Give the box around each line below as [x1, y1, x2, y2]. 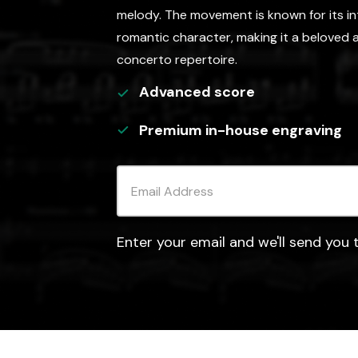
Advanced [139, 82, 211, 101]
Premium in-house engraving [139, 121, 342, 140]
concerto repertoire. [117, 51, 237, 68]
